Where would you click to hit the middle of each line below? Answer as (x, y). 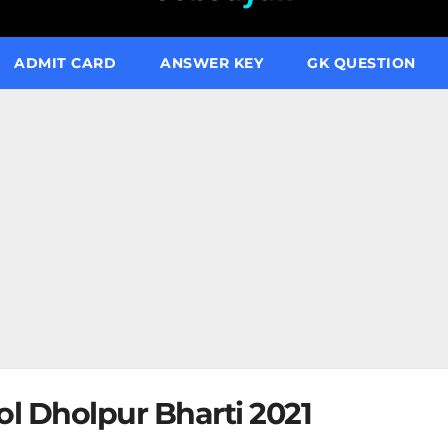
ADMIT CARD (65, 63)
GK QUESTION (361, 63)
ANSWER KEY (211, 63)
